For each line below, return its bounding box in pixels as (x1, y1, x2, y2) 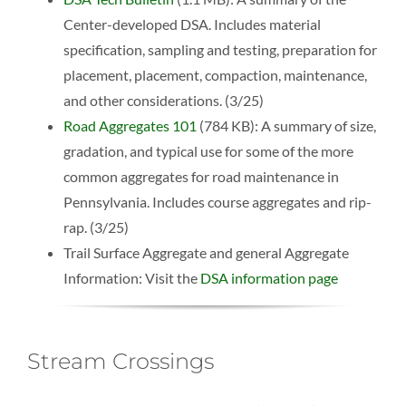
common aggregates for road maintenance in (63, 168, 339, 186)
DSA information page (199, 269, 338, 287)
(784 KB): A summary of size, (196, 117, 376, 135)
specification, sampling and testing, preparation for (63, 41, 377, 59)
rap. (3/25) (63, 218, 129, 237)
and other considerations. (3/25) (63, 92, 264, 110)
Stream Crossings (26, 348, 214, 375)
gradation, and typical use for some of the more (63, 142, 353, 160)
